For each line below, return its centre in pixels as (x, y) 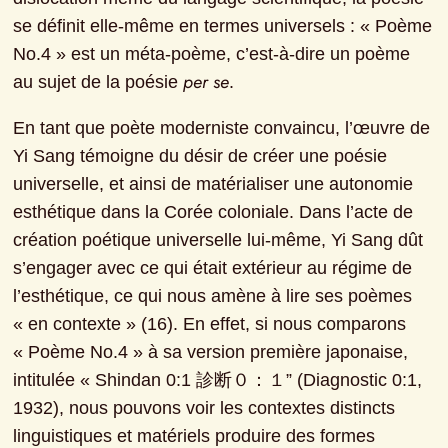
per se (206, 82)
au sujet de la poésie (98, 82)
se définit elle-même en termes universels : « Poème (223, 26)
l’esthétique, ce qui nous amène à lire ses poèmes (213, 296)
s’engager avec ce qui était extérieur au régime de (213, 268)
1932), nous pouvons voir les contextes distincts (204, 408)
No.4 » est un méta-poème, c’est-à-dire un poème (212, 54)
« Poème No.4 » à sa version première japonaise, (211, 352)
